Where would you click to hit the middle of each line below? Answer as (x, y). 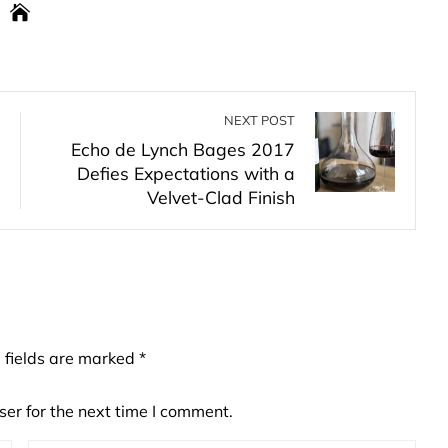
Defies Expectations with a (186, 173)
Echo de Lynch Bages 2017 (183, 149)
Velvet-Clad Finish (221, 197)
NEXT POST (259, 120)
